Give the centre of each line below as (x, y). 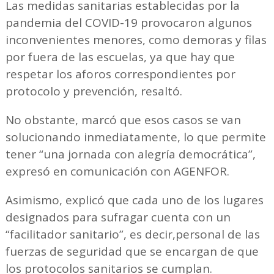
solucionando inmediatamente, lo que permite (135, 137)
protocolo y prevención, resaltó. (95, 91)
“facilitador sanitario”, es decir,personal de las (132, 234)
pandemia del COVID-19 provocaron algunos (128, 22)
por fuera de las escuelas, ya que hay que (120, 57)
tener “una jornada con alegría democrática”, (130, 154)
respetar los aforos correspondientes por (120, 74)
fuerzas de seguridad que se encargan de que (132, 251)
